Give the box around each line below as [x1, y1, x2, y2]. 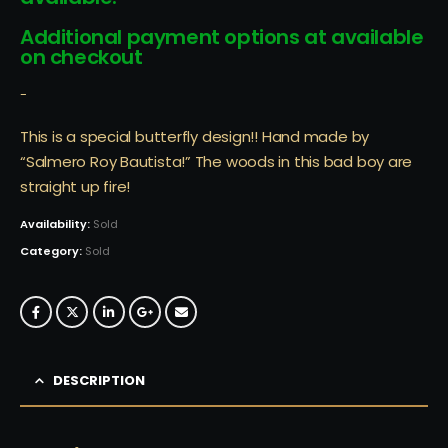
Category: [20, 243, 85, 260]
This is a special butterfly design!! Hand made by [20, 125, 370, 147]
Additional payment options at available [20, 23, 424, 52]
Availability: [20, 216, 93, 233]
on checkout [20, 43, 143, 72]
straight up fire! [20, 175, 131, 197]
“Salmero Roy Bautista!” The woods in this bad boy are [20, 150, 413, 172]
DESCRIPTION [53, 371, 145, 391]
